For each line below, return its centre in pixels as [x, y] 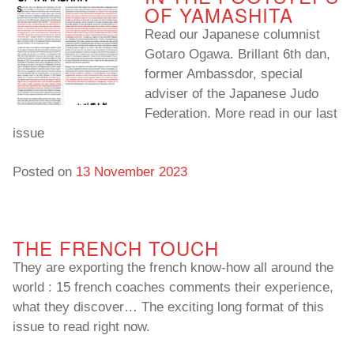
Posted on [44, 172]
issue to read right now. [81, 327]
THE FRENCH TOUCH [116, 248]
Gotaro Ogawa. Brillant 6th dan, [237, 55]
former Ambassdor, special [224, 74]
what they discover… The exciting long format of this [168, 307]
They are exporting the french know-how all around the [173, 268]
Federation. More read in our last [241, 114]
